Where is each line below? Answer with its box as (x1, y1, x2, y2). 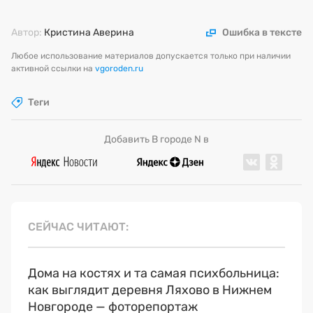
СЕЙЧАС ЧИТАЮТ (28, 219, 126, 233)
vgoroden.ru (95, 63, 143, 73)
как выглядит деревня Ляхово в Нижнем (28, 282, 272, 298)
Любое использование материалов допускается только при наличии (11, 50, 291, 61)
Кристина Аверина (44, 26, 134, 38)
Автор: (11, 26, 44, 38)
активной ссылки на (11, 63, 95, 73)
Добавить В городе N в (104, 133, 209, 145)
